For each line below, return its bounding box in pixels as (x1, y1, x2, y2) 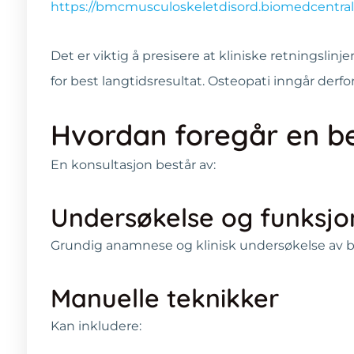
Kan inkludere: (51, 318, 141, 333)
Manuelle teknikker (51, 281, 279, 314)
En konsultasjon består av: (51, 156, 216, 172)
